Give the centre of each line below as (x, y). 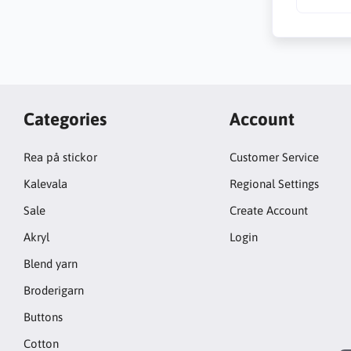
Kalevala (45, 184)
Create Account (268, 211)
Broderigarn (54, 291)
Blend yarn (51, 264)
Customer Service (274, 157)
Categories (65, 119)
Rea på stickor (60, 157)
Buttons (43, 317)
